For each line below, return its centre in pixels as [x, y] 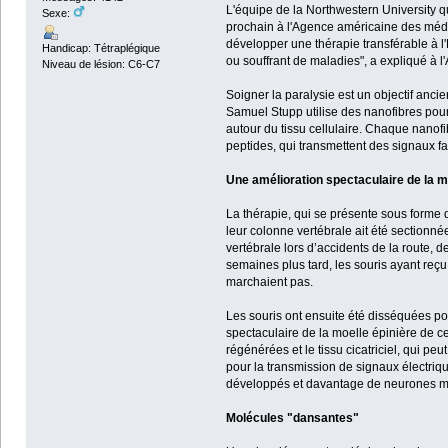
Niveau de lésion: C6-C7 [100, 63]
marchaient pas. [269, 282]
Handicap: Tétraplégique [100, 47]
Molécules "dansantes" [292, 418]
